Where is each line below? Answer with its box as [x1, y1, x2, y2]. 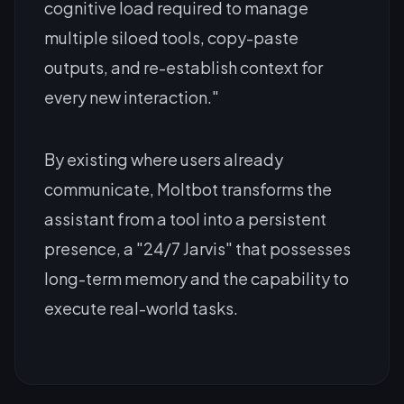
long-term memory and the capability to [44, 267, 349, 289]
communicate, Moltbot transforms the [44, 178, 332, 199]
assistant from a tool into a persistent [44, 207, 326, 229]
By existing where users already [44, 148, 283, 170]
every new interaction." [44, 86, 219, 107]
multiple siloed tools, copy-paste [44, 26, 298, 48]
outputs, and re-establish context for [44, 56, 323, 78]
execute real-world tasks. [44, 297, 238, 318]
